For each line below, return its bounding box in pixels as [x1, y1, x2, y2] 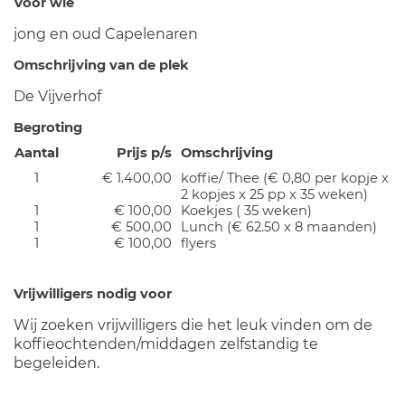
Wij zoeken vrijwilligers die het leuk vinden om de [14, 316, 372, 334]
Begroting [14, 119, 82, 136]
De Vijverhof [14, 88, 101, 105]
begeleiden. [14, 354, 99, 372]
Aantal [14, 145, 59, 161]
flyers [181, 235, 216, 251]
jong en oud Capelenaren [14, 25, 198, 42]
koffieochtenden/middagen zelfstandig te [14, 335, 318, 353]
